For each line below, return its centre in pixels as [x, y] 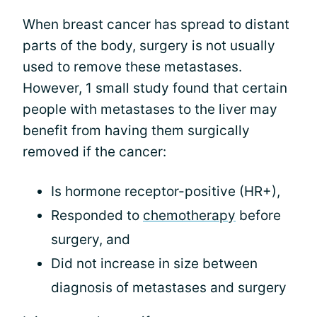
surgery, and [91, 239]
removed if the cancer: [94, 151]
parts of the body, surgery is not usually [149, 45]
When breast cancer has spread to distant [156, 24]
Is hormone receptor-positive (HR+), [166, 191]
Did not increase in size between [154, 263]
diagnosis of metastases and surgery [169, 287]
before [258, 215]
